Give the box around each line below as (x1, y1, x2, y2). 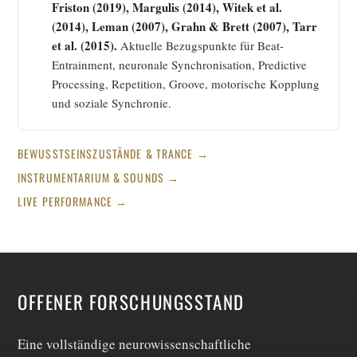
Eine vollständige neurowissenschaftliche (18, 335, 251, 354)
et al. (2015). (52, 37, 117, 55)
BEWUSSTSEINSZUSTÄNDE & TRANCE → (18, 145, 209, 163)
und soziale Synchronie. (52, 95, 171, 112)
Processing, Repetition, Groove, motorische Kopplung (52, 76, 320, 92)
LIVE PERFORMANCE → (18, 193, 128, 210)
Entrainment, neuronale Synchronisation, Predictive (52, 57, 307, 73)
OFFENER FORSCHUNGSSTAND (18, 288, 245, 316)
